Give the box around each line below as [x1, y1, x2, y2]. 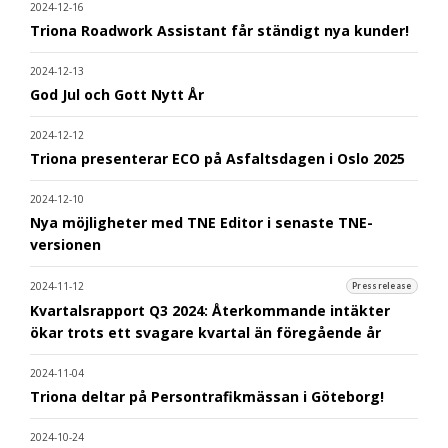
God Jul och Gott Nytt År [30, 84, 204, 104]
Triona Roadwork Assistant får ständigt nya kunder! [30, 20, 409, 40]
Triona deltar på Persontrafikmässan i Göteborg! [30, 386, 384, 406]
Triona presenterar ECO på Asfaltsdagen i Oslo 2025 [30, 148, 405, 168]
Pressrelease [352, 281, 412, 292]
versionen [30, 234, 101, 254]
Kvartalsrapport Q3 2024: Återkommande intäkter [30, 300, 390, 320]
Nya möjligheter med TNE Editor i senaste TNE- [30, 212, 373, 232]
